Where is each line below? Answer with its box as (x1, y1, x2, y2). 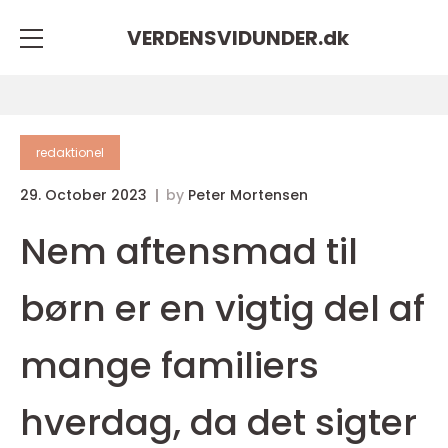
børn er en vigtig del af (20, 283, 425, 334)
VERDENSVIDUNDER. (127, 23, 323, 52)
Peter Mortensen (188, 185, 308, 205)
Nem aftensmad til (20, 226, 358, 277)
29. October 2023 (20, 185, 151, 205)
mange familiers (20, 340, 319, 391)
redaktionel (36, 144, 104, 161)
